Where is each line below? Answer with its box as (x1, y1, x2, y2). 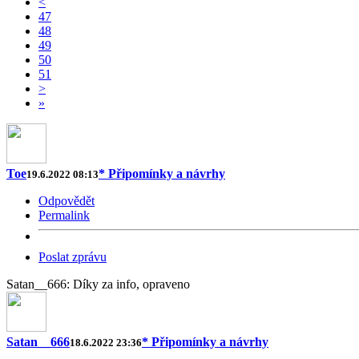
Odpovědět (38, 193, 95, 208)
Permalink (38, 208, 90, 222)
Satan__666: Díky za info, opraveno (6, 276, 190, 291)
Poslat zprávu (38, 249, 107, 264)
